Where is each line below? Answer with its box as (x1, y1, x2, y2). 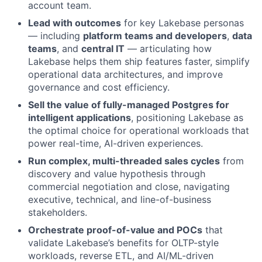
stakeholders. (28, 206, 87, 218)
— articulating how (125, 43, 212, 54)
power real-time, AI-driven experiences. (28, 137, 203, 149)
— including (28, 30, 83, 42)
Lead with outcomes (28, 17, 121, 29)
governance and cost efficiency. (28, 81, 170, 93)
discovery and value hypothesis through (28, 168, 205, 180)
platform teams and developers (83, 30, 227, 42)
